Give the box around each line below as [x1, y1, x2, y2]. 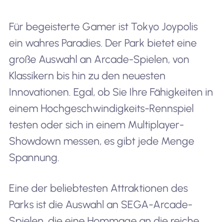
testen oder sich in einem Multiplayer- [8, 118, 184, 131]
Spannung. [8, 151, 59, 164]
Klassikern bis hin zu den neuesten [8, 69, 166, 82]
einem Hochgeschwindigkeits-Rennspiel [8, 102, 194, 115]
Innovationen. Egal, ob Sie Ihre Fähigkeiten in [8, 86, 213, 99]
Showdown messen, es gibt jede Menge [8, 135, 194, 148]
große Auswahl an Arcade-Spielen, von [8, 53, 189, 66]
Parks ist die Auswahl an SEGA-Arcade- [8, 198, 192, 211]
